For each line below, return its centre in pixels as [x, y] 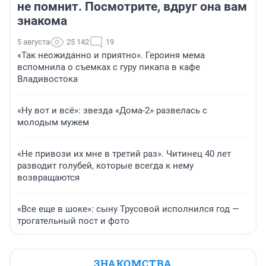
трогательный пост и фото [73, 221]
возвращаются [48, 177]
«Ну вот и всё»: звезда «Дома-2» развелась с [112, 110]
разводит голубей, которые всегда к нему [105, 165]
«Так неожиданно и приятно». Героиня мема [111, 55]
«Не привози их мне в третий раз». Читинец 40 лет [124, 153]
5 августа [34, 42]
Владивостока [47, 79]
